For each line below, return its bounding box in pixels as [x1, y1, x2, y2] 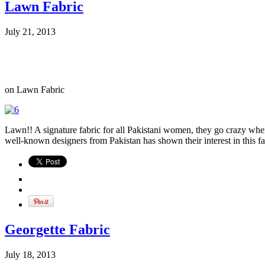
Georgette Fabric [5, 221, 110, 237]
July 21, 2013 [5, 26, 56, 37]
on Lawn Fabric [5, 84, 64, 95]
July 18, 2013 [5, 249, 56, 260]
